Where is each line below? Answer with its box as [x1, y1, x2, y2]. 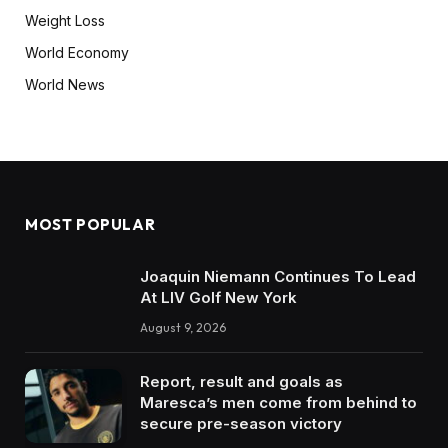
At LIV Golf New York [140, 287, 297, 307]
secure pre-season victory [140, 413, 342, 433]
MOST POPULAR [25, 214, 156, 234]
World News [25, 75, 105, 93]
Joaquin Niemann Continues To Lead [140, 266, 416, 286]
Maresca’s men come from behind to [140, 392, 417, 412]
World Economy [25, 43, 129, 61]
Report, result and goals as [140, 371, 343, 391]
